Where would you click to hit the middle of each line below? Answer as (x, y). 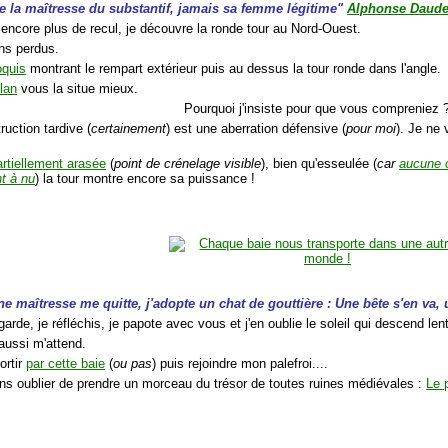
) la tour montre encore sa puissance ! (145, 179)
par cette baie (66, 364)
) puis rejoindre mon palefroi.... (240, 364)
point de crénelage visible (188, 164)
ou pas (133, 364)
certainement (129, 129)
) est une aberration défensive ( (256, 129)
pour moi (371, 129)
